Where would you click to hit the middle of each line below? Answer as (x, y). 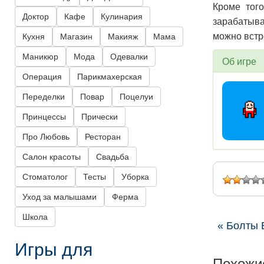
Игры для (54, 249)
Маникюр (40, 57)
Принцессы (44, 117)
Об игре (239, 61)
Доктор (36, 17)
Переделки (44, 97)
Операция (42, 77)
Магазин (76, 37)
